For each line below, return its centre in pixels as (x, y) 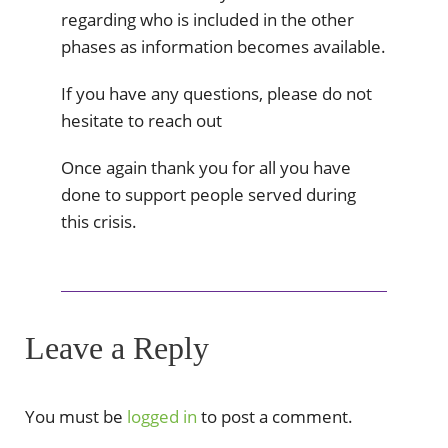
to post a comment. (275, 417)
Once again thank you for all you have (206, 168)
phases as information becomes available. (223, 47)
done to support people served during (208, 195)
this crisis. (99, 222)
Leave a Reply (117, 348)
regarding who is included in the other (207, 20)
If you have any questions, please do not (216, 94)
